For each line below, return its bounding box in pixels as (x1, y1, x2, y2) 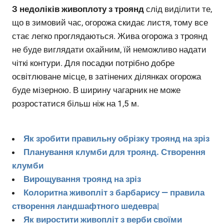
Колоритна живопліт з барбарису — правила (23, 187, 204, 197)
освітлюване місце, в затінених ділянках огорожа (12, 71, 201, 82)
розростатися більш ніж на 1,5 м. (12, 98, 139, 109)
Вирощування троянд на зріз (23, 173, 141, 184)
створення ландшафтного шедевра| (12, 200, 159, 211)
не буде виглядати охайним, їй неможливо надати (12, 44, 206, 55)
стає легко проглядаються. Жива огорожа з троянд (12, 31, 207, 41)
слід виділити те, (144, 4, 212, 14)
